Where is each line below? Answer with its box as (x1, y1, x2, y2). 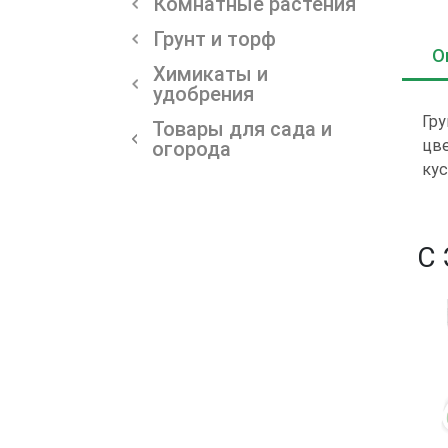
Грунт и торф (153, 26, 276, 51)
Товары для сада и (152, 116, 332, 141)
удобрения (152, 81, 254, 106)
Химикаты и (152, 61, 268, 86)
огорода (152, 136, 231, 161)
